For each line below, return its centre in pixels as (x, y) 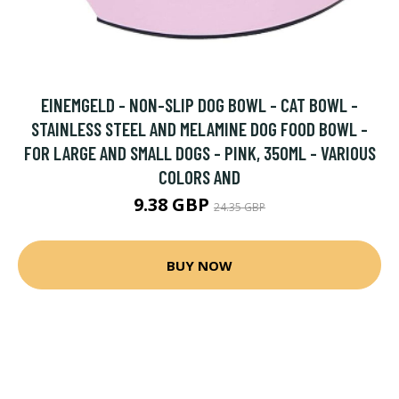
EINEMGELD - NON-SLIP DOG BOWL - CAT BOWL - (199, 105)
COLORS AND (199, 177)
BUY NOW (199, 265)
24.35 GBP (240, 207)
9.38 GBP (174, 204)
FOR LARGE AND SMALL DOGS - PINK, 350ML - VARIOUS (199, 153)
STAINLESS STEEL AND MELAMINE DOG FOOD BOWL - (199, 129)
